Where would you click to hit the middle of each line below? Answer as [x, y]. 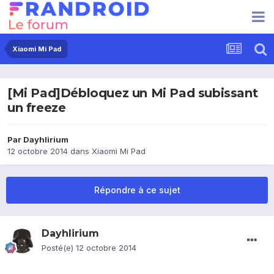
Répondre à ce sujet [137, 190]
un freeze [37, 108]
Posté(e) [59, 248]
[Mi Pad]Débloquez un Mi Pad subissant [133, 93]
